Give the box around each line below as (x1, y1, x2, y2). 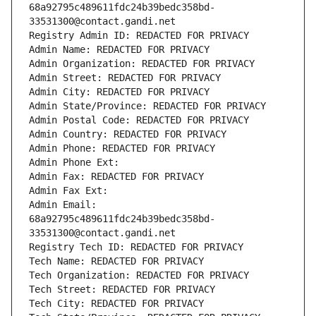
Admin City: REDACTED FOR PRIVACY (29, 86, 209, 98)
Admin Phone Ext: (29, 157, 119, 169)
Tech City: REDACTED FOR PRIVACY (29, 298, 204, 310)
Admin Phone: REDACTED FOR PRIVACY (29, 142, 215, 154)
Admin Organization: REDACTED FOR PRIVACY (29, 58, 255, 70)
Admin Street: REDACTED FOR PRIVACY (29, 72, 221, 84)
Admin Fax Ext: (29, 185, 108, 197)
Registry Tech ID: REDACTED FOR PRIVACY (29, 241, 243, 253)
